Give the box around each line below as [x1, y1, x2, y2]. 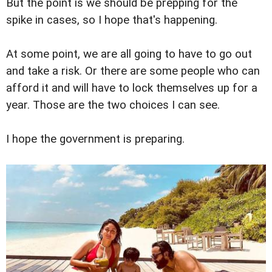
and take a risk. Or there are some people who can [6, 64, 260, 78]
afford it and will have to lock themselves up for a [6, 81, 257, 95]
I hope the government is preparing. [6, 132, 185, 146]
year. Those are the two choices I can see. [6, 98, 220, 112]
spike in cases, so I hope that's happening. [6, 13, 217, 27]
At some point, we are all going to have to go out [6, 47, 252, 61]
